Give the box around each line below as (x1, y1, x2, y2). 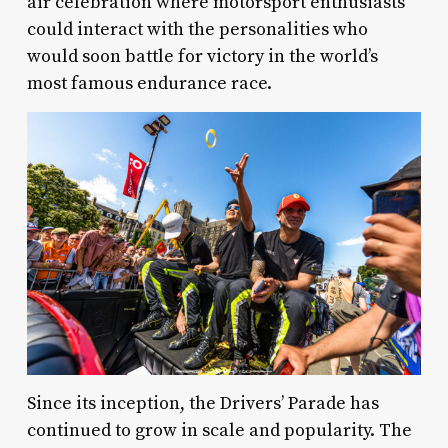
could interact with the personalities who (26, 17, 368, 41)
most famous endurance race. (26, 71, 272, 95)
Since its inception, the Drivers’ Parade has (26, 391, 379, 415)
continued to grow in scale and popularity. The (26, 418, 412, 442)
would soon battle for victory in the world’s (26, 44, 378, 68)
